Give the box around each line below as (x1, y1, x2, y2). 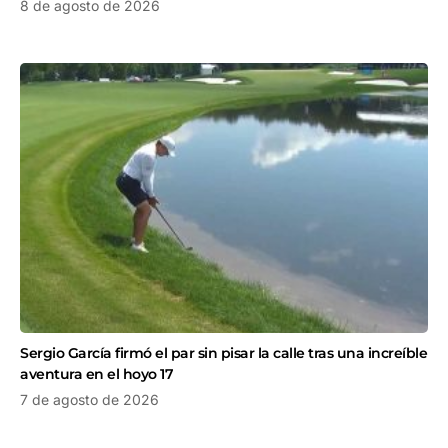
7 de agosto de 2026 (20, 390, 159, 408)
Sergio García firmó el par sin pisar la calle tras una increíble (20, 343, 427, 362)
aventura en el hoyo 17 (20, 364, 173, 383)
